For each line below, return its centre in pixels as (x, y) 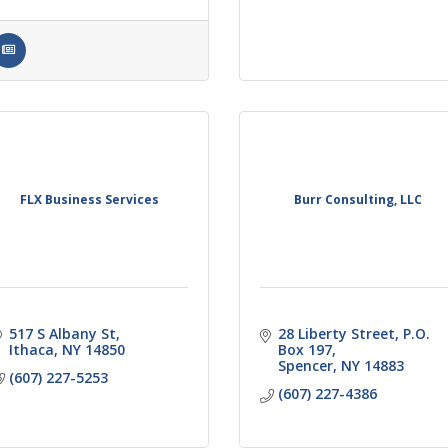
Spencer (305, 365)
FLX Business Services (90, 199)
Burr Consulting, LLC (358, 199)
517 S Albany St (62, 333)
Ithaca (31, 349)
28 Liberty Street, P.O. (353, 333)
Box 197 (304, 349)
